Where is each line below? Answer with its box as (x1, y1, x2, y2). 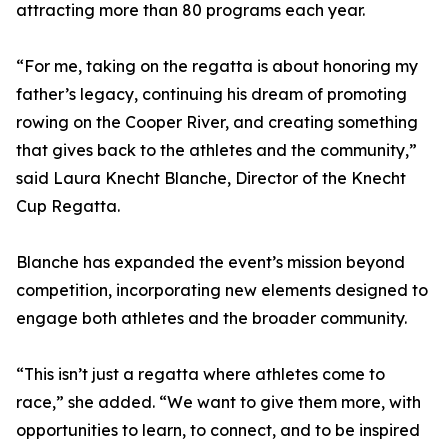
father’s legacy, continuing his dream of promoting (16, 84, 407, 105)
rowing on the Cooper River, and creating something (16, 112, 418, 133)
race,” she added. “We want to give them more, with (16, 392, 421, 413)
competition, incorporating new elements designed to (16, 280, 428, 301)
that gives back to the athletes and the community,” (16, 140, 417, 161)
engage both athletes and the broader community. (16, 308, 407, 329)
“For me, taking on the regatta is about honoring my (16, 56, 418, 77)
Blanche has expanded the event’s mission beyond (16, 252, 405, 273)
